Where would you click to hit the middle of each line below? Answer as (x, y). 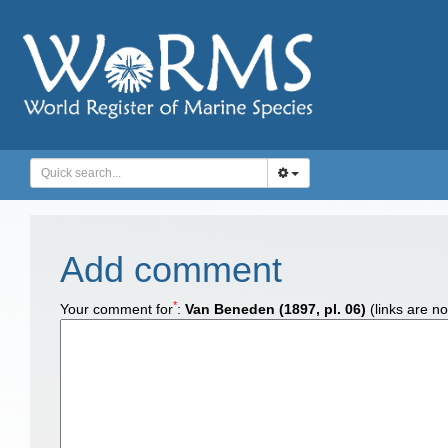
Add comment (171, 269)
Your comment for (116, 309)
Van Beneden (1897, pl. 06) (275, 309)
